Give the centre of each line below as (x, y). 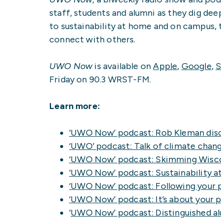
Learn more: (75, 106)
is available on (123, 66)
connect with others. (92, 39)
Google (196, 66)
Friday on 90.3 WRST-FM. (100, 79)
